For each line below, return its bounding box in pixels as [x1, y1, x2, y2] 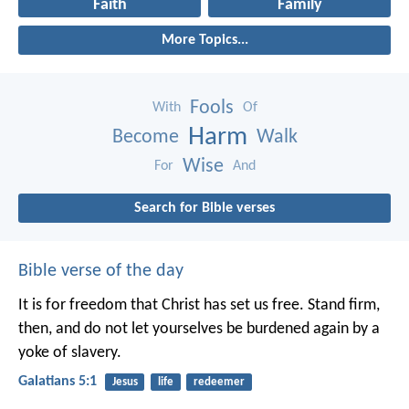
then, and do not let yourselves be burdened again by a [18, 320, 380, 339]
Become [111, 127, 179, 149]
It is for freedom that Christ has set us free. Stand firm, [18, 297, 380, 315]
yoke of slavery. [18, 344, 121, 362]
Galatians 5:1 [18, 374, 97, 390]
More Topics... [161, 33, 248, 48]
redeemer [193, 376, 245, 389]
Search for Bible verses [134, 201, 275, 216]
